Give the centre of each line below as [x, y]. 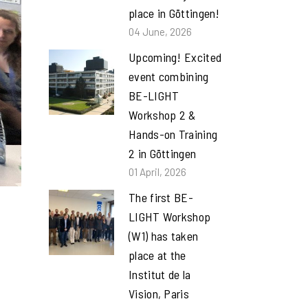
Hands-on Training [173, 134]
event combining [169, 76]
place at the [157, 255]
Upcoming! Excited [175, 57]
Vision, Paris [159, 294]
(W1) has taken [164, 236]
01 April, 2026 [157, 172]
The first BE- [161, 197]
